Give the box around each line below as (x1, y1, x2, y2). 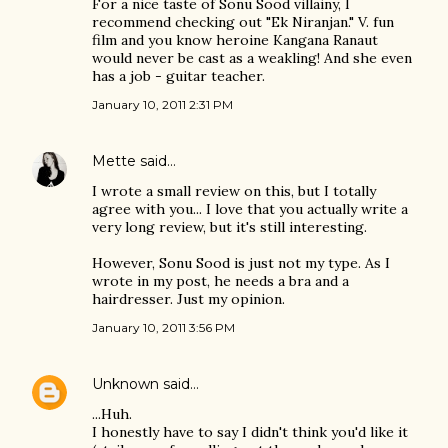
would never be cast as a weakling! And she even (92, 49, 412, 67)
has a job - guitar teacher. (92, 67, 265, 85)
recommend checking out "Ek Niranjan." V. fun (92, 13, 394, 31)
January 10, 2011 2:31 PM (92, 97, 233, 112)
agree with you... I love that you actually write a (92, 200, 408, 218)
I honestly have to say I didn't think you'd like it (92, 423, 408, 441)
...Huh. (92, 405, 132, 423)
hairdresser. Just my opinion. (92, 290, 285, 308)
